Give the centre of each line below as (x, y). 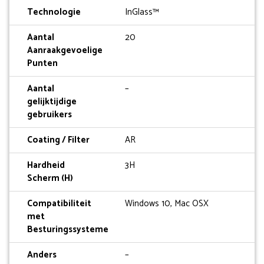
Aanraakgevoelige (65, 51)
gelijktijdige (52, 102)
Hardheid (46, 166)
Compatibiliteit (59, 204)
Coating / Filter (58, 140)
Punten (42, 64)
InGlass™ (142, 12)
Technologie (54, 12)
